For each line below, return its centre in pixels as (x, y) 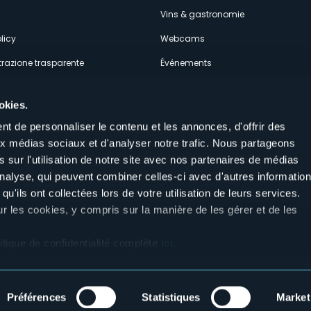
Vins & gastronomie (203, 14)
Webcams (183, 39)
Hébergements (192, 87)
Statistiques (171, 297)
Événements (186, 63)
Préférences (36, 297)
